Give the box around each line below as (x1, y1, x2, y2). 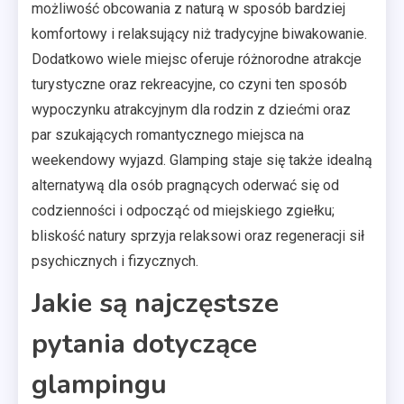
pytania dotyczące (32, 326, 257, 363)
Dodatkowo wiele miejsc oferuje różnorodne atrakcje (32, 50, 362, 69)
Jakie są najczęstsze (32, 285, 279, 323)
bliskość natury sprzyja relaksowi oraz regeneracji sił (32, 227, 364, 245)
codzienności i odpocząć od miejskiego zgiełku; (32, 202, 335, 220)
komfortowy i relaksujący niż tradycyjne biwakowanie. (32, 25, 367, 43)
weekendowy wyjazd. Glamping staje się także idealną (32, 151, 372, 170)
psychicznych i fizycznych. (32, 252, 198, 271)
